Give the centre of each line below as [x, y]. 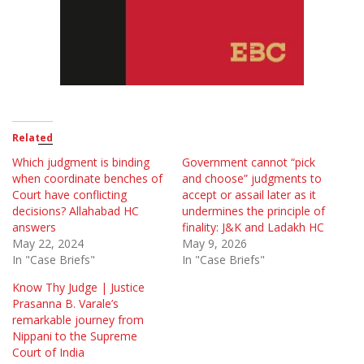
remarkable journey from [78, 320]
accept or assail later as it [249, 195]
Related [32, 138]
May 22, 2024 [48, 244]
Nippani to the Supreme [75, 336]
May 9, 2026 [214, 244]
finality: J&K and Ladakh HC [253, 227]
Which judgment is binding [81, 162]
